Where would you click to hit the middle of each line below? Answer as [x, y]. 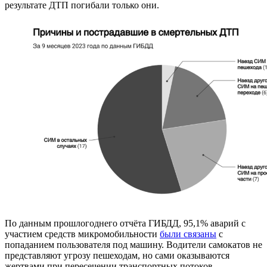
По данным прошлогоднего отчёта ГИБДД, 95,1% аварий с [125, 223]
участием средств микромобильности [82, 234]
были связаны [188, 234]
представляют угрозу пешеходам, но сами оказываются [117, 256]
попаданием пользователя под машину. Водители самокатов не [133, 245]
